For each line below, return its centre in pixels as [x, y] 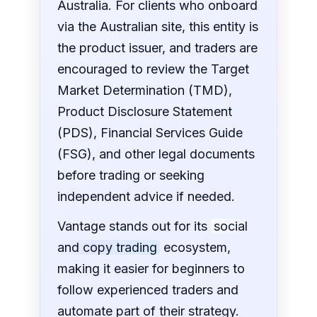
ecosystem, [196, 248]
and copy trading [108, 248]
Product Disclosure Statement [145, 112]
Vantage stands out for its [134, 226]
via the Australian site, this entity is [158, 27]
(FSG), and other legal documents [156, 154]
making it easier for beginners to [151, 269]
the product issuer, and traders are [158, 48]
